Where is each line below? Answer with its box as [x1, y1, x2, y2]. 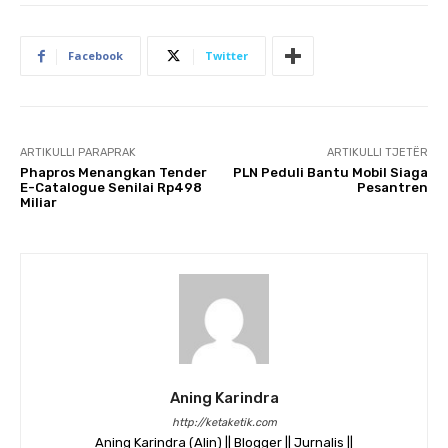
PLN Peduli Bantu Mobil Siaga [232, 165, 428, 180]
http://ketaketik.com [171, 416, 277, 429]
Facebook [68, 48, 123, 63]
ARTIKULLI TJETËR [326, 146, 428, 159]
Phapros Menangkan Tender [20, 165, 207, 180]
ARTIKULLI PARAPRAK [20, 146, 136, 159]
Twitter [205, 48, 248, 63]
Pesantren [356, 180, 428, 195]
